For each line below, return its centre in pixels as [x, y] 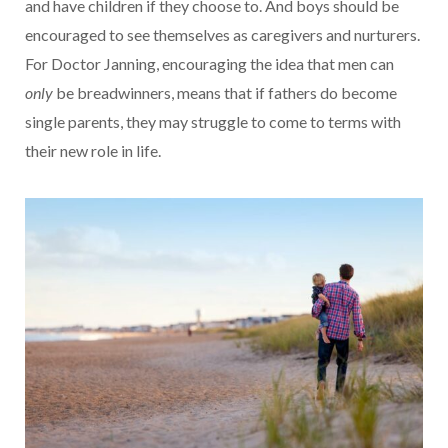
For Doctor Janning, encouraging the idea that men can [209, 63]
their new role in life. [93, 150]
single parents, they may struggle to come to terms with [213, 121]
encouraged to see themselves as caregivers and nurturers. [222, 34]
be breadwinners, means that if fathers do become [225, 92]
